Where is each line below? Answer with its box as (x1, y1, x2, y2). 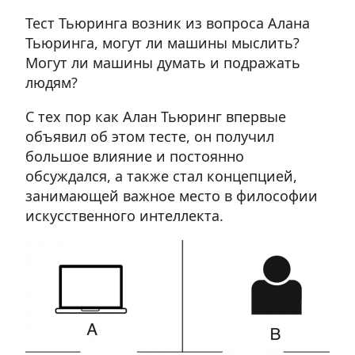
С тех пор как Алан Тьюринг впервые (25, 106, 286, 126)
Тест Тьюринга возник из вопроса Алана (25, 13, 310, 32)
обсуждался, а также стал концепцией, (25, 166, 297, 185)
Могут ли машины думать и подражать (25, 52, 300, 72)
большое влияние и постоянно (25, 146, 244, 166)
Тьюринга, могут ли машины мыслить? (25, 32, 300, 52)
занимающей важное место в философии (25, 185, 318, 205)
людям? (25, 72, 78, 92)
